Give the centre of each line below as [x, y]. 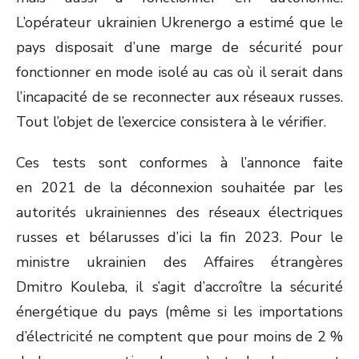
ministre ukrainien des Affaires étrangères [179, 262]
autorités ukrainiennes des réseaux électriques [179, 212]
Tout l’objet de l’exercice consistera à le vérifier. [171, 122]
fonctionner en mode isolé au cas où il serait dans [179, 72]
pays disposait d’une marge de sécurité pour [179, 47]
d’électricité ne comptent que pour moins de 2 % [179, 337]
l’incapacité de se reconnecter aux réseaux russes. [179, 97]
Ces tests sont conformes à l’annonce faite [179, 163]
